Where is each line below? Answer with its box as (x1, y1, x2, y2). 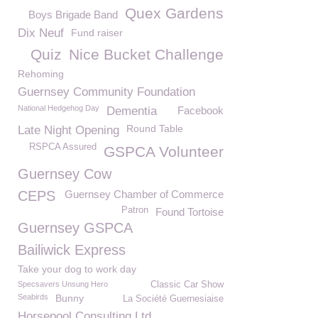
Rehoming (18, 68, 64, 79)
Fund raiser (71, 27, 123, 38)
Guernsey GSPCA (18, 220, 133, 236)
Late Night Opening (18, 124, 119, 137)
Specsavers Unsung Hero (18, 280, 108, 288)
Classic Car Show (150, 280, 224, 290)
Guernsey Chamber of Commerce (65, 188, 224, 200)
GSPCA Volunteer (104, 143, 224, 160)
